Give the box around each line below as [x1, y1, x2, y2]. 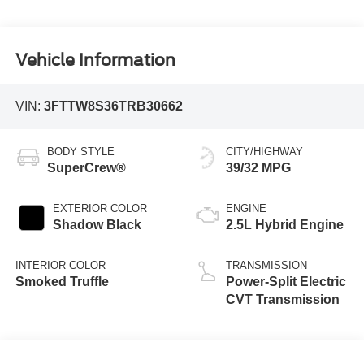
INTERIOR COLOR [15, 258, 106, 271]
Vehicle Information [15, 50, 175, 70]
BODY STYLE [46, 145, 115, 158]
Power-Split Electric [226, 274, 346, 288]
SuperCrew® [46, 160, 126, 175]
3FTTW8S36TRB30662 [43, 99, 183, 114]
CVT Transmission [226, 292, 340, 306]
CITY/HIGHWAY [226, 145, 303, 158]
